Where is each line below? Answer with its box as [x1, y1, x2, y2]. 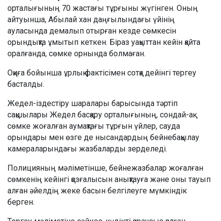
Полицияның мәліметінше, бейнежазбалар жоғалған [7, 163, 203, 173]
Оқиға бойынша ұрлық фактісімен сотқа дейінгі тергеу [7, 68, 196, 78]
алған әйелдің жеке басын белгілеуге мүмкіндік [7, 186, 187, 196]
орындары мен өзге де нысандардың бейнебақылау [7, 133, 199, 143]
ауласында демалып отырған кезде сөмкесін [7, 26, 176, 36]
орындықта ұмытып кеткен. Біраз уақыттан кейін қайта [7, 37, 200, 47]
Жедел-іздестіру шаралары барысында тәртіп [7, 99, 178, 109]
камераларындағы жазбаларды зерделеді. [7, 144, 167, 154]
